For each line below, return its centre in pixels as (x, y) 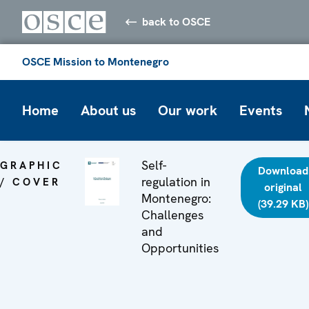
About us (108, 110)
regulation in (176, 181)
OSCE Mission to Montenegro (96, 61)
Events (261, 110)
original (283, 187)
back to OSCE (177, 21)
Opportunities (180, 248)
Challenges (172, 215)
